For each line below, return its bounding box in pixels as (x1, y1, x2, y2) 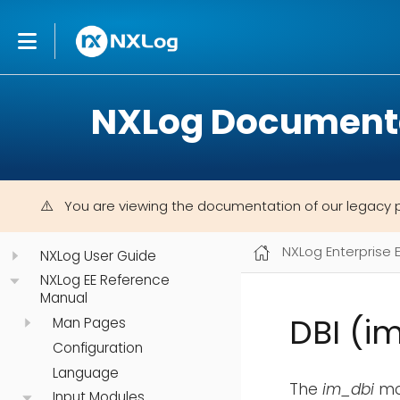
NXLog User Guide (40, 246, 156, 265)
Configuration (52, 337, 143, 357)
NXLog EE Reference (40, 271, 170, 290)
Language (52, 362, 119, 382)
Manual (40, 288, 87, 308)
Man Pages (52, 313, 126, 333)
